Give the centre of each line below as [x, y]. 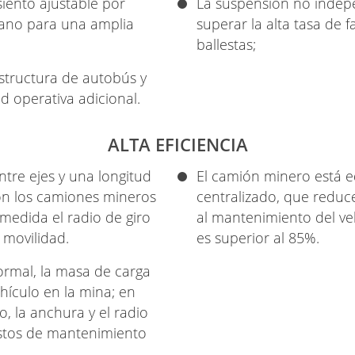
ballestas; [226, 44]
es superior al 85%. [258, 237]
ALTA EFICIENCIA [177, 144]
